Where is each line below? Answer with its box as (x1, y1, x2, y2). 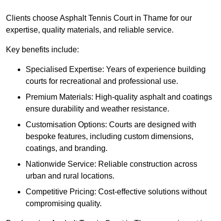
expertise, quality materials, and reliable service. (6, 26, 176, 35)
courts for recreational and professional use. (26, 77, 178, 86)
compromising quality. (26, 199, 102, 208)
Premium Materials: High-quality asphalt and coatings (26, 93, 212, 102)
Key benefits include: (6, 45, 79, 54)
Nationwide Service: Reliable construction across (26, 160, 197, 169)
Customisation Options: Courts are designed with (26, 120, 196, 129)
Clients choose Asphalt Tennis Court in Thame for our (6, 14, 192, 23)
